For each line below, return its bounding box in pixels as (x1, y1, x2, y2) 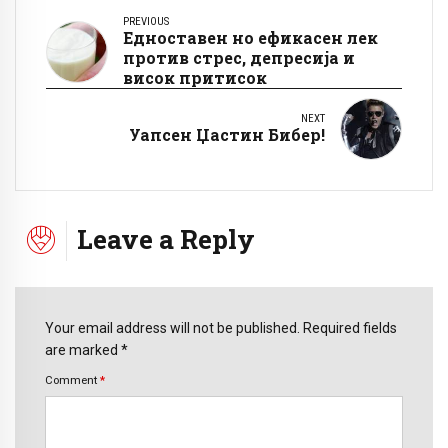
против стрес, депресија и (123, 46, 355, 68)
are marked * (45, 342, 128, 359)
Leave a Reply (77, 220, 255, 256)
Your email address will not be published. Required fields (45, 320, 397, 337)
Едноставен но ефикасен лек (123, 26, 378, 48)
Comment (45, 372, 100, 387)
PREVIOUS (123, 14, 169, 28)
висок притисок (123, 66, 267, 88)
